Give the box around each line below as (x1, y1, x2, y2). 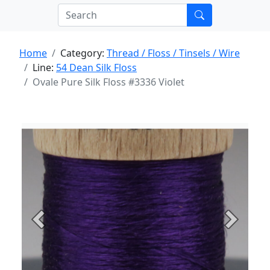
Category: (60, 46, 107, 60)
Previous (37, 219, 78, 233)
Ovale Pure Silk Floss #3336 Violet (33, 75, 184, 89)
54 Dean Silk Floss (56, 61, 137, 74)
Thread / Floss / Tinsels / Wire (107, 46, 240, 60)
